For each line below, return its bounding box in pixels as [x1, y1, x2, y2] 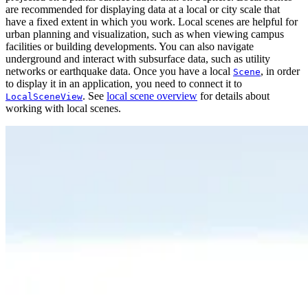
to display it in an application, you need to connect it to [5, 78, 242, 90]
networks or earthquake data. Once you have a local [5, 65, 233, 78]
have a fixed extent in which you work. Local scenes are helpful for [5, 16, 298, 28]
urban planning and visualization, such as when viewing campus [5, 28, 284, 41]
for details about [197, 90, 269, 102]
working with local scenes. [5, 102, 121, 115]
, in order [261, 65, 300, 78]
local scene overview [107, 90, 197, 102]
